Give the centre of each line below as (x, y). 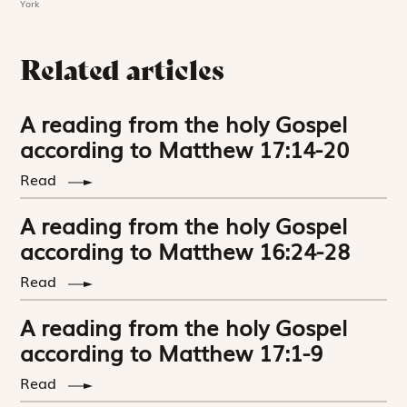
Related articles (123, 70)
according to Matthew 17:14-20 (185, 149)
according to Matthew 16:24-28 (185, 251)
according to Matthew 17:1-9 (172, 352)
